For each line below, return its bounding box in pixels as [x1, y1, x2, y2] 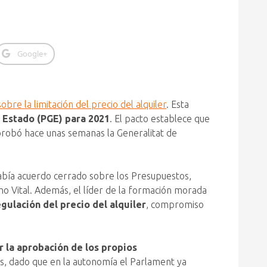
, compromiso [146, 199, 204, 210]
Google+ [17, 48, 47, 59]
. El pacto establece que [110, 113, 210, 124]
